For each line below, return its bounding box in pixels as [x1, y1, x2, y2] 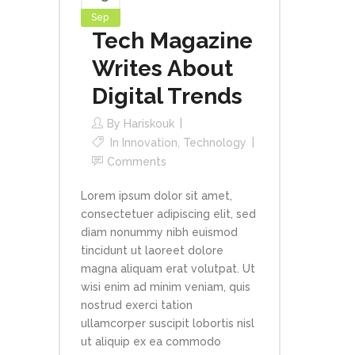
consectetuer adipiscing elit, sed [81, 208, 256, 220]
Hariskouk [124, 117, 174, 130]
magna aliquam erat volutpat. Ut [81, 262, 255, 275]
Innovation [122, 136, 177, 149]
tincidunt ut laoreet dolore [81, 244, 223, 257]
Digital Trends [92, 83, 242, 109]
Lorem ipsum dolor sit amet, [81, 189, 232, 202]
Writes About [92, 55, 233, 82]
